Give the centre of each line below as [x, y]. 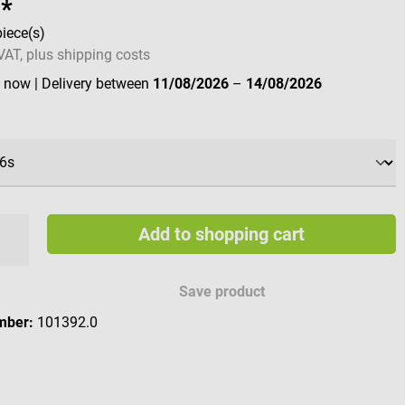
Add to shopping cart [221, 235]
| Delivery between [94, 84]
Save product [222, 292]
